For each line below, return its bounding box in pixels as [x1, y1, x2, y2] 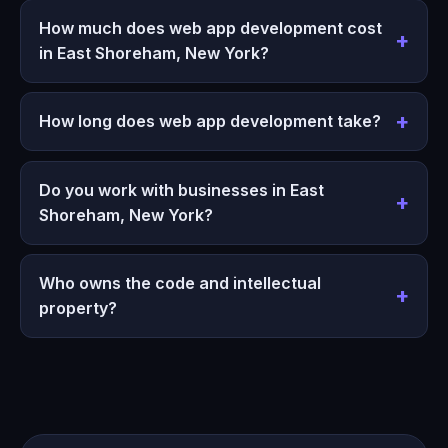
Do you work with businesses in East [38, 179, 324, 200]
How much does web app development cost [38, 17, 382, 38]
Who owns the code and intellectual [38, 273, 321, 294]
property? [38, 298, 117, 319]
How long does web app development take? [38, 111, 381, 132]
